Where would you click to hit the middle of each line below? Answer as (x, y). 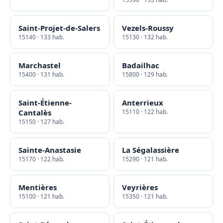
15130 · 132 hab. (145, 37)
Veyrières (140, 187)
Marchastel (40, 65)
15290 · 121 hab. (145, 159)
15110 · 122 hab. (145, 112)
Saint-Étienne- (45, 103)
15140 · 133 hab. (41, 37)
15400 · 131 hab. (41, 74)
